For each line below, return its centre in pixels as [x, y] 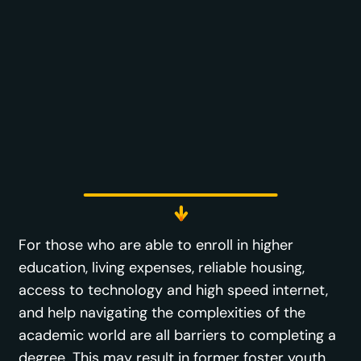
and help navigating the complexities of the [162, 312]
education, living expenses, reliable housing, [162, 267]
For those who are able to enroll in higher [156, 245]
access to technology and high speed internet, [174, 290]
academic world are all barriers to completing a [178, 335]
